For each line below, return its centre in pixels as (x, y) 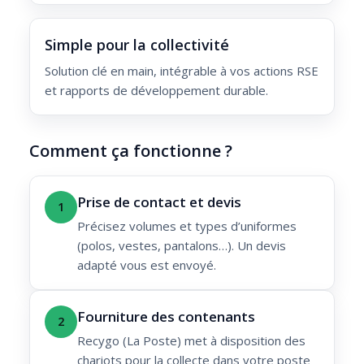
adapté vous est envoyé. (147, 264)
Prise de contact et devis (159, 201)
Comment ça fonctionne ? (131, 150)
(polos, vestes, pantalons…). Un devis (182, 245)
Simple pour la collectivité (137, 44)
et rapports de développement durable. (156, 90)
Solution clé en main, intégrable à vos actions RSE (182, 70)
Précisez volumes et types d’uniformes (187, 225)
